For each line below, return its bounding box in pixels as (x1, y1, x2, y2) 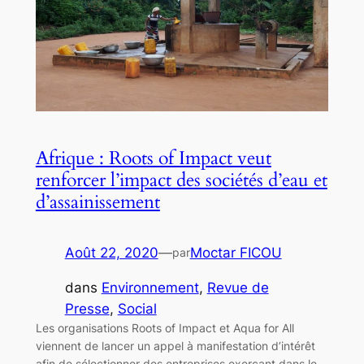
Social (117, 300, 157, 317)
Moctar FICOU (189, 244, 282, 261)
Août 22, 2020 (64, 244, 158, 261)
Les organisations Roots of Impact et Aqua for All (35, 320, 294, 335)
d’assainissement (35, 188, 160, 214)
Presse (64, 300, 110, 317)
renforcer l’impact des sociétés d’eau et (35, 167, 327, 193)
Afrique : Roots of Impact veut (35, 145, 271, 171)
